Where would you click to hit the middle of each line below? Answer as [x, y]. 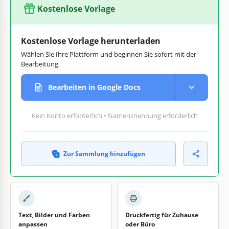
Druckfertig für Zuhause [162, 215]
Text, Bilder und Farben [54, 215]
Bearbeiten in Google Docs [94, 87]
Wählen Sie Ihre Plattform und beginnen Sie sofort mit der [109, 54]
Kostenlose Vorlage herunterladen [91, 41]
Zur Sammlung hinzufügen [104, 153]
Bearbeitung [40, 64]
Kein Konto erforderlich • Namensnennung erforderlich [114, 115]
